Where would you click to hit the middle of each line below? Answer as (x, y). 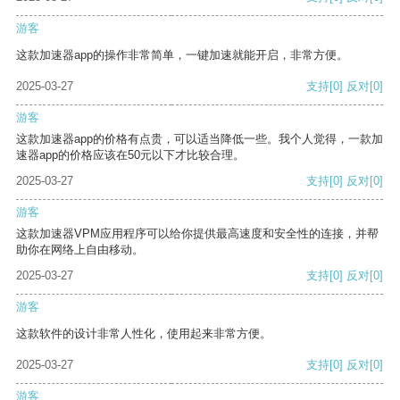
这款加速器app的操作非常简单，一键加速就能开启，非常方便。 (182, 55)
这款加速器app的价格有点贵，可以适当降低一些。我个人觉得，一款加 (200, 139)
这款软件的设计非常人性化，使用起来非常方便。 (144, 334)
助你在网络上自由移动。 (80, 250)
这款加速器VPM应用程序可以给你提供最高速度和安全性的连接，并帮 (197, 234)
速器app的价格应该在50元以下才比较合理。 (130, 155)
